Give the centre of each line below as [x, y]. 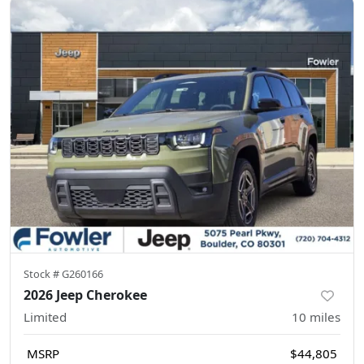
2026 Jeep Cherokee [85, 295]
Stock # [43, 273]
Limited [45, 316]
